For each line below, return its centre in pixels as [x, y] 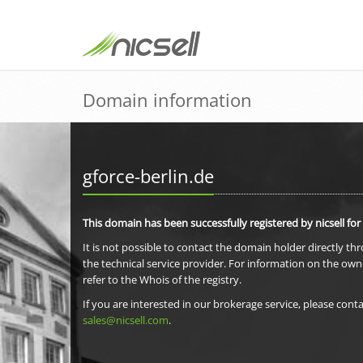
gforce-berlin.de [148, 176]
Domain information [167, 100]
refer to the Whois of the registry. [162, 280]
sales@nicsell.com [126, 320]
